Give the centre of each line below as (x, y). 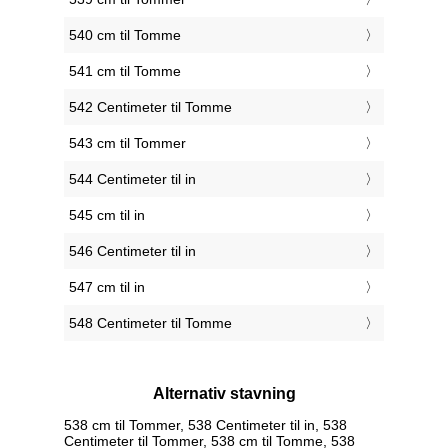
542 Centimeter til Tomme (150, 107)
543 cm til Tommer (127, 143)
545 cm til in (107, 215)
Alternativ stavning (224, 394)
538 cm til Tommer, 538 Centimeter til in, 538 (205, 424)
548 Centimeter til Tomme (150, 323)
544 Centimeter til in (132, 179)
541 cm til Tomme (125, 71)
